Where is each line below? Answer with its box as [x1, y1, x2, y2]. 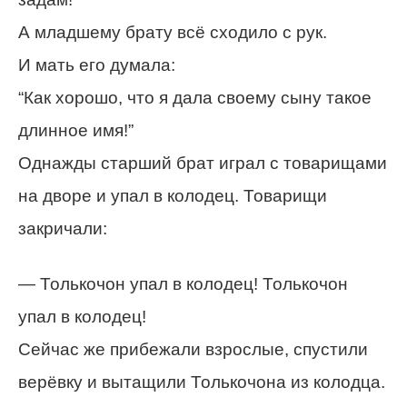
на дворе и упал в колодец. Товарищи [18, 186, 327, 205]
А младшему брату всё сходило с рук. [18, 23, 327, 42]
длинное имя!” [18, 121, 134, 140]
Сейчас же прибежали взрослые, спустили [18, 340, 368, 359]
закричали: [18, 219, 107, 238]
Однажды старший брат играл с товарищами [18, 154, 387, 173]
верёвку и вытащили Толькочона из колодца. [18, 372, 385, 392]
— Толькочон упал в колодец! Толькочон [18, 274, 348, 293]
